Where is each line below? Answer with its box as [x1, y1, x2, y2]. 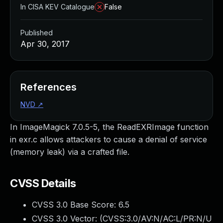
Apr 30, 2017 [20, 39, 70, 49]
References [20, 81, 77, 93]
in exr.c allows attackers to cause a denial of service [10, 134, 207, 144]
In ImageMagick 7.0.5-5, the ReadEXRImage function [10, 122, 209, 132]
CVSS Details [10, 177, 76, 190]
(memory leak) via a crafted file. [10, 147, 129, 157]
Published [20, 28, 53, 37]
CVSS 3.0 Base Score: [32, 200, 118, 210]
